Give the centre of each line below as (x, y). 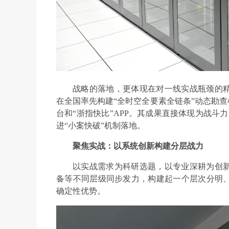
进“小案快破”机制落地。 (101, 126)
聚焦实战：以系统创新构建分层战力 (138, 146)
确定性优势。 (81, 191)
